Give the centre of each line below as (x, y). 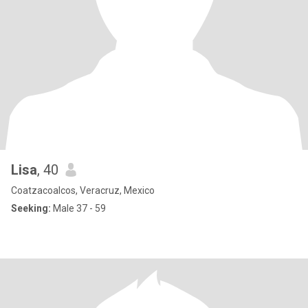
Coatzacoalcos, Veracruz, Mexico (83, 190)
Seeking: (31, 208)
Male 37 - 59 (78, 208)
